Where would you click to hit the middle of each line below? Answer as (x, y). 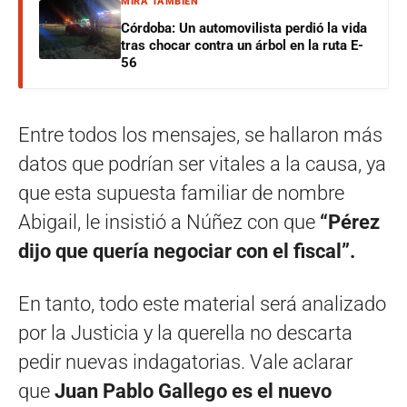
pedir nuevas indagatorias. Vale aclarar (185, 362)
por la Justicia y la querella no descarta (185, 333)
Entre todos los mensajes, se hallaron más (200, 134)
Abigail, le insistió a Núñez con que (169, 222)
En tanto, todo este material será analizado (202, 303)
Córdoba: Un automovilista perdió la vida (244, 28)
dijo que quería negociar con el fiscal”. (187, 251)
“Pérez (350, 222)
